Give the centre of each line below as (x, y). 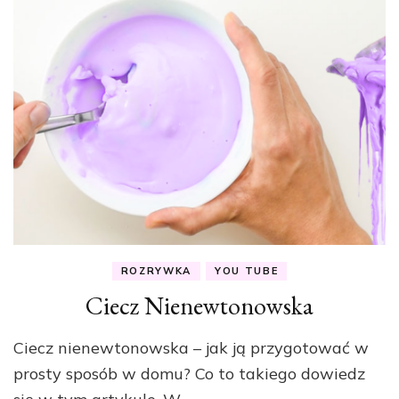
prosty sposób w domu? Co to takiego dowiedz (189, 374)
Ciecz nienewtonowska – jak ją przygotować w (191, 348)
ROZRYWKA (156, 271)
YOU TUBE (247, 271)
